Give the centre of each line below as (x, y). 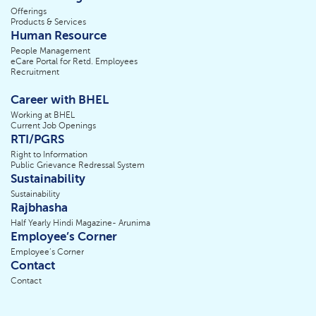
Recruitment (35, 72)
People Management (50, 51)
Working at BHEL (43, 115)
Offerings (29, 12)
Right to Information (49, 155)
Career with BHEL (60, 100)
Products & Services (48, 22)
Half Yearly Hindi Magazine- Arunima (80, 223)
